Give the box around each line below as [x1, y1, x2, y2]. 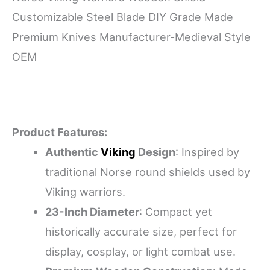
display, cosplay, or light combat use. [45, 244, 236, 258]
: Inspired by [175, 145, 239, 159]
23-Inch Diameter [45, 204, 139, 218]
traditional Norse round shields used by [45, 165, 250, 178]
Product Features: [12, 125, 107, 139]
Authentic [45, 145, 101, 159]
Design [135, 145, 175, 159]
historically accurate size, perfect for [45, 224, 237, 238]
